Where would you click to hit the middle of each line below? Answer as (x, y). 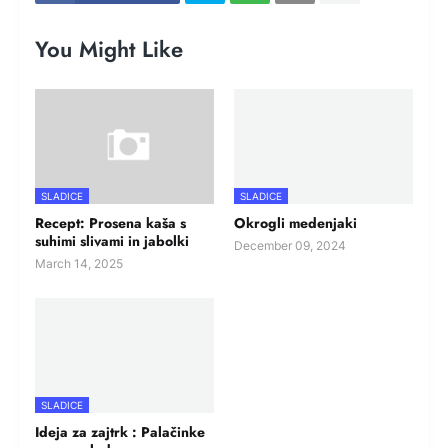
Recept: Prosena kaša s (110, 223)
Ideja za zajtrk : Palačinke (120, 432)
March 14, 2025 (79, 264)
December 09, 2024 (290, 246)
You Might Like (109, 48)
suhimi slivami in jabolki (112, 241)
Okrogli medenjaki (295, 223)
